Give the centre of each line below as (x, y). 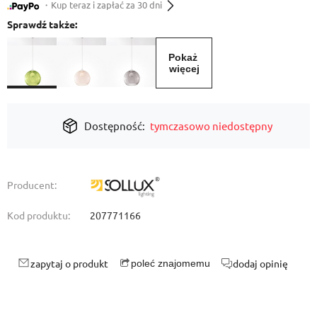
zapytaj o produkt (69, 263)
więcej (184, 68)
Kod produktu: (39, 215)
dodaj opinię (260, 263)
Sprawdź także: (42, 24)
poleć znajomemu (171, 263)
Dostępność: (114, 125)
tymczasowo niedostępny (212, 125)
